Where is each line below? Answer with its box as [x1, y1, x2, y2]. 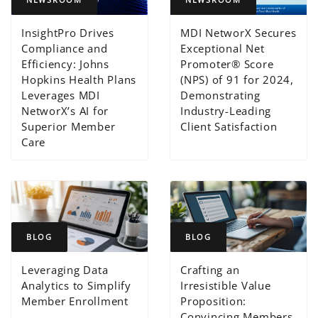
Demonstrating [180, 87, 261, 102]
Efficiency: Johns [21, 56, 109, 71]
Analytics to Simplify [21, 278, 131, 292]
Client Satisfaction [180, 119, 278, 133]
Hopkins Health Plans [21, 72, 137, 87]
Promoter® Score [180, 56, 274, 71]
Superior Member [21, 119, 116, 133]
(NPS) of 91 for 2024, [180, 72, 294, 87]
